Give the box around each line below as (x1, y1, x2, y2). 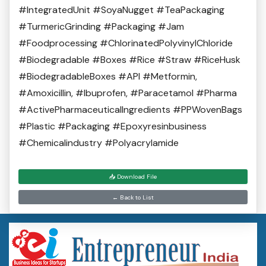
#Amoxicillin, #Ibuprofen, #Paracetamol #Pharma (18, 87, 237, 100)
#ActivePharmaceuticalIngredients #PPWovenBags (18, 103, 242, 116)
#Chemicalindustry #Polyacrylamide (18, 137, 179, 150)
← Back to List (112, 193, 154, 201)
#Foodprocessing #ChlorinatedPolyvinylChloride (18, 37, 233, 50)
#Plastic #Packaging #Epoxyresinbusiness (18, 120, 207, 133)
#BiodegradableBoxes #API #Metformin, (18, 70, 197, 83)
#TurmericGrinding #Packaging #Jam (18, 20, 184, 33)
